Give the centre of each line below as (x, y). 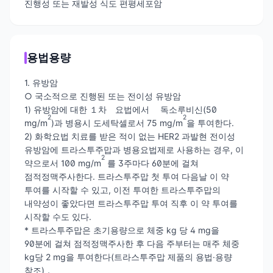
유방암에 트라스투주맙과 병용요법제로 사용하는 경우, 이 (134, 149)
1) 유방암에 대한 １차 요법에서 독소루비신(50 (121, 109)
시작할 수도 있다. (58, 216)
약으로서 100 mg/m (63, 163)
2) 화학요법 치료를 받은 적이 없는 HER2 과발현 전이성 (130, 136)
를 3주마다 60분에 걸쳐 (152, 163)
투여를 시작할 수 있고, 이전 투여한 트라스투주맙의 (122, 190)
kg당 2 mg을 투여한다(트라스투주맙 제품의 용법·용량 (128, 257)
